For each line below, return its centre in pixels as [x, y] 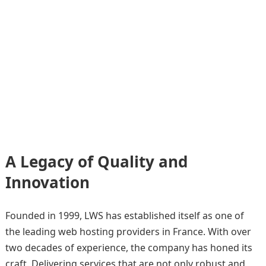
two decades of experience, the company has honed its [129, 248]
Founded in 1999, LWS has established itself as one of [124, 216]
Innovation [47, 182]
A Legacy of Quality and [96, 161]
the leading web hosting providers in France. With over [128, 232]
